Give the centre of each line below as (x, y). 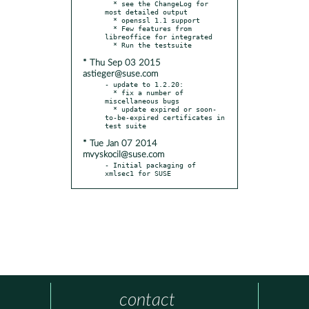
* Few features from (109, 28)
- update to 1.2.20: (144, 84)
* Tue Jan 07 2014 (120, 143)
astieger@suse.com (120, 74)
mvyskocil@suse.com (123, 154)
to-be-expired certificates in (165, 117)
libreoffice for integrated (159, 36)
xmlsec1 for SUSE (138, 173)
